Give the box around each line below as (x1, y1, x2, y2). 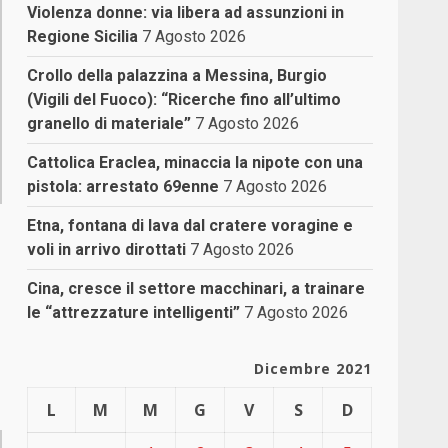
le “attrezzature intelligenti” (27, 302, 241, 322)
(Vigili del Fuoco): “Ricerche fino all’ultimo (27, 89, 342, 109)
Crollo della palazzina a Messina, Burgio (27, 65, 328, 85)
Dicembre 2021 (254, 358, 373, 378)
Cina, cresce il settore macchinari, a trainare (27, 278, 366, 298)
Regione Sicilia (27, 26, 139, 46)
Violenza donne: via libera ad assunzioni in (27, 2, 345, 22)
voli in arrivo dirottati (27, 239, 187, 259)
